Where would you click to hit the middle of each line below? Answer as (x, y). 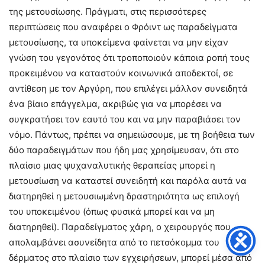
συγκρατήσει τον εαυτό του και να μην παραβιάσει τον (125, 119)
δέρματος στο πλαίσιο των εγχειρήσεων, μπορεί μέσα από (130, 258)
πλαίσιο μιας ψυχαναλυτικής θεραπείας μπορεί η (112, 166)
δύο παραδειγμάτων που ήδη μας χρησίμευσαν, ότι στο (124, 150)
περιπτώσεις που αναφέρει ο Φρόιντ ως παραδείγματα (123, 27)
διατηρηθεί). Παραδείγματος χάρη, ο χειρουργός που (120, 227)
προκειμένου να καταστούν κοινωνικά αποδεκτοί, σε (121, 73)
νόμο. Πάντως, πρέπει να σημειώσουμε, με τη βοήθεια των (132, 135)
